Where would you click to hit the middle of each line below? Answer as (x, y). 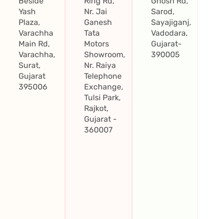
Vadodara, (170, 33)
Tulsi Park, (103, 97)
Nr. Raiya (100, 65)
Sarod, (163, 11)
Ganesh (98, 22)
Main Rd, (34, 44)
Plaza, (29, 22)
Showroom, (105, 54)
